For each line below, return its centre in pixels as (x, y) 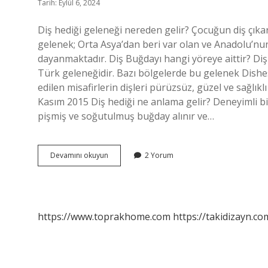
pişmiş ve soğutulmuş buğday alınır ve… (126, 116)
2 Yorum (159, 155)
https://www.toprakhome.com (104, 217)
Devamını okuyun (79, 155)
